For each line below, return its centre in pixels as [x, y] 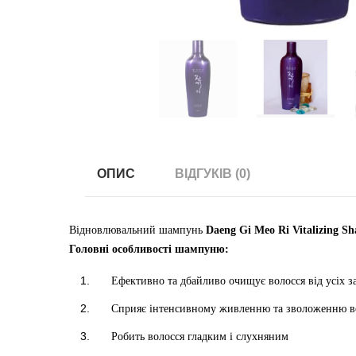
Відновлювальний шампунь [137, 230]
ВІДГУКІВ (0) [213, 174]
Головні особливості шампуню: [149, 249]
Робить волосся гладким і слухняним [200, 337]
